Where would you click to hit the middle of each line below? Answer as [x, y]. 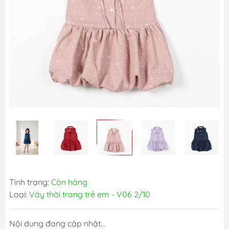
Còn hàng [69, 182]
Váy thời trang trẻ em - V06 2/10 [90, 194]
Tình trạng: [30, 182]
